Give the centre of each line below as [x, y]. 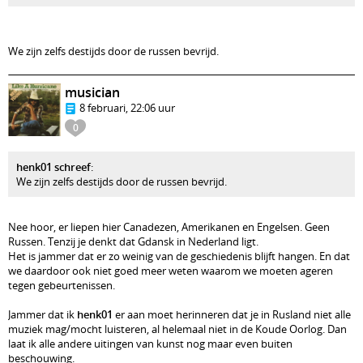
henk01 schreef [53, 167]
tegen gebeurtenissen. [62, 285]
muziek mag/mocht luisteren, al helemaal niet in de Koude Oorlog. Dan [177, 329]
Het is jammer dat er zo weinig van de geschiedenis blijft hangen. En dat [179, 256]
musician [92, 92]
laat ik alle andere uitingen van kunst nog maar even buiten [150, 344]
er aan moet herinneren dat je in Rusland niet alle [232, 314]
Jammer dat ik [43, 314]
